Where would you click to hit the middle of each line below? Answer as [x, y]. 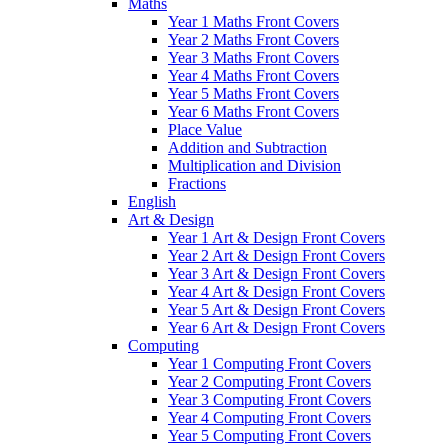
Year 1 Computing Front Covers [269, 363]
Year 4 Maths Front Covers [253, 75]
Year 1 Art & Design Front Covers [276, 237]
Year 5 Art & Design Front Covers [276, 309]
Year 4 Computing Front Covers [269, 417]
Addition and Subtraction [247, 147]
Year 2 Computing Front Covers [269, 381]
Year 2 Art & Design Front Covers [276, 255]
